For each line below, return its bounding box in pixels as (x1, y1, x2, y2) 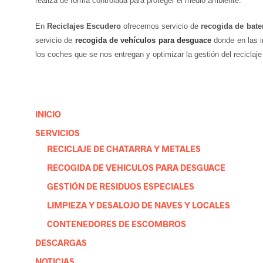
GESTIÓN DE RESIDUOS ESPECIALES (47, 180, 194, 191)
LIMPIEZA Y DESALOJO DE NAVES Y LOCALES (47, 199, 230, 210)
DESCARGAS (35, 237, 87, 248)
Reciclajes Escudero (47, 21, 122, 31)
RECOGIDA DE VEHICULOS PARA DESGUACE (47, 161, 225, 173)
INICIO (35, 108, 61, 119)
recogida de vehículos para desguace (75, 35, 212, 45)
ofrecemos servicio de (121, 21, 201, 31)
